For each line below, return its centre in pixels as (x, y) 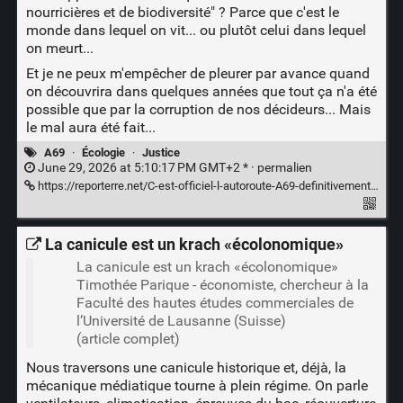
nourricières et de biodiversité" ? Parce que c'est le (182, 13)
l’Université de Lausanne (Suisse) (181, 321)
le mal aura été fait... (90, 128)
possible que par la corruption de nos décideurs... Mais (198, 110)
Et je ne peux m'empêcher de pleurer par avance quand (197, 74)
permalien (284, 168)
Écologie (103, 153)
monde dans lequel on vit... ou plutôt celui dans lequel (196, 31)
